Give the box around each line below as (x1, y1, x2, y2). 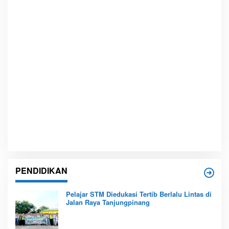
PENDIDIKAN (15, 165, 67, 177)
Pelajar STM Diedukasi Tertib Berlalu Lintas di (66, 189, 212, 199)
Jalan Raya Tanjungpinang (66, 197, 150, 208)
